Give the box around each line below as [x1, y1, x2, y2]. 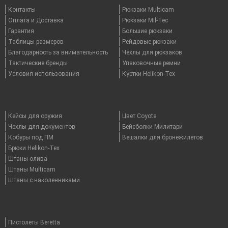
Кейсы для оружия [8, 112, 62, 120]
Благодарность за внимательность [8, 49, 108, 56]
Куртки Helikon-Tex [122, 70, 175, 77]
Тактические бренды [8, 60, 68, 67]
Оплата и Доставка [8, 17, 64, 24]
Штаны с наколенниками [8, 177, 80, 184]
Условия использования [8, 70, 79, 77]
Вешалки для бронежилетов [122, 134, 203, 141]
